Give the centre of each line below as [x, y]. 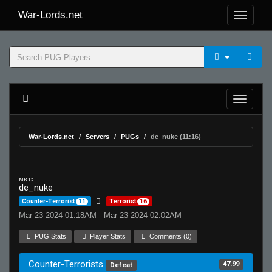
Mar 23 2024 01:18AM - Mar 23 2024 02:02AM [100, 215]
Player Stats [107, 236]
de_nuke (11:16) [176, 137]
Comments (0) [170, 236]
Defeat [121, 265]
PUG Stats [50, 236]
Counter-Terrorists [67, 264]
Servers [97, 137]
